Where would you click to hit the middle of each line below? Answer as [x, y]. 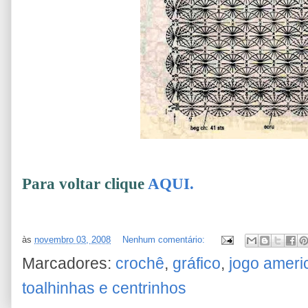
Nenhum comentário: [165, 240]
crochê [140, 264]
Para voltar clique [83, 184]
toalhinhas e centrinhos [104, 288]
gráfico [197, 264]
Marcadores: [69, 264]
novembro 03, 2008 [73, 240]
